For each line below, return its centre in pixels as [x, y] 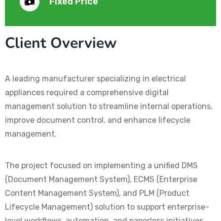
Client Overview [61, 43]
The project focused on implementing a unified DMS [101, 166]
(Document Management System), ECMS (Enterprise [101, 180]
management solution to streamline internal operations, [109, 107]
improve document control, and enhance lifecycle [98, 120]
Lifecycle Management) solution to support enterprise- [107, 207]
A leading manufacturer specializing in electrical [95, 79]
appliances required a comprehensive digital [87, 93]
